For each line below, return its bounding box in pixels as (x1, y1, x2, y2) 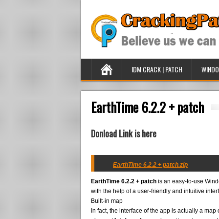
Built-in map (91, 197, 123, 204)
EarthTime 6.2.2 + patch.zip (113, 161, 188, 168)
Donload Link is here (91, 127, 156, 140)
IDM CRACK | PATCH (131, 64, 182, 74)
